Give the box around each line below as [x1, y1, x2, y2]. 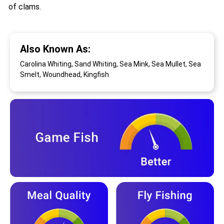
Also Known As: [20, 43, 90, 55]
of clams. [8, 2, 41, 12]
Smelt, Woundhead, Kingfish [20, 70, 112, 79]
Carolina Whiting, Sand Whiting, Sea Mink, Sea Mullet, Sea [20, 60, 201, 68]
